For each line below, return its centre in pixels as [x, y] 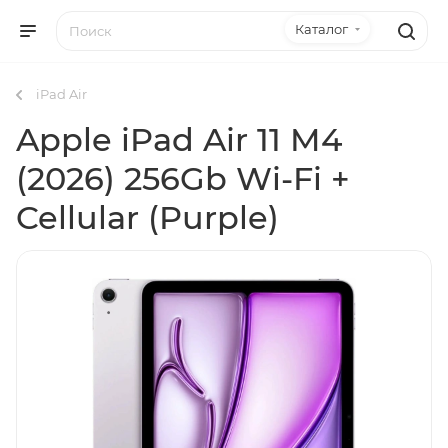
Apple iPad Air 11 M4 [179, 139]
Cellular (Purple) [147, 217]
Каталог [321, 29]
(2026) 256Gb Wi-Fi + [183, 178]
